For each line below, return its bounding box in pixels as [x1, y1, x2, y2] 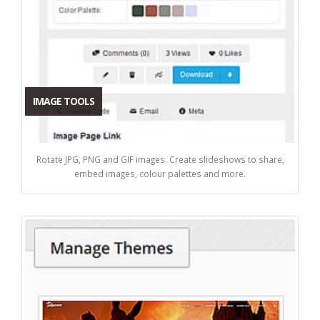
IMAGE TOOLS [33, 94, 94, 108]
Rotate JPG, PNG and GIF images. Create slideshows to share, [36, 153, 284, 165]
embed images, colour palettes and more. [74, 167, 246, 179]
